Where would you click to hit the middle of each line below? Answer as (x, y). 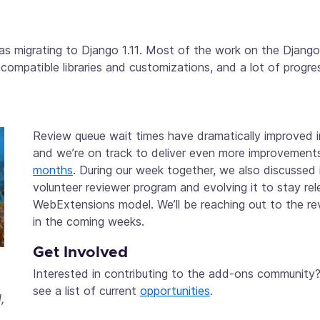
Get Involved (80, 253)
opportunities (175, 290)
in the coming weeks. (89, 222)
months (53, 170)
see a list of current (86, 290)
